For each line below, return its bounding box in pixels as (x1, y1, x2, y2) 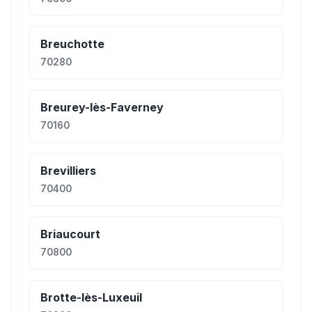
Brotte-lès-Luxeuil (40, 290, 142, 304)
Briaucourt (40, 227, 100, 241)
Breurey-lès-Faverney (40, 100, 164, 114)
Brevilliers (40, 164, 96, 178)
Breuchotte (40, 37, 104, 51)
